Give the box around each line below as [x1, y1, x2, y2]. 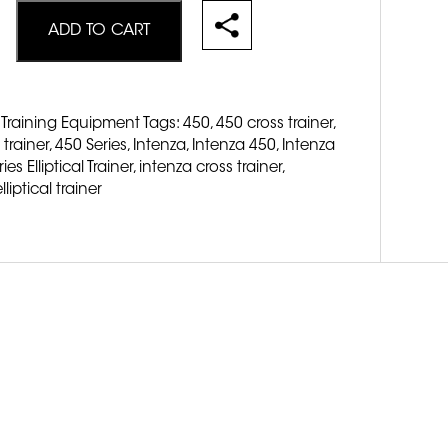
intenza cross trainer [139, 160, 282, 176]
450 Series [55, 138, 127, 154]
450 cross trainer [216, 116, 333, 132]
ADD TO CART [48, 22, 150, 39]
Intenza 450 [192, 138, 276, 154]
